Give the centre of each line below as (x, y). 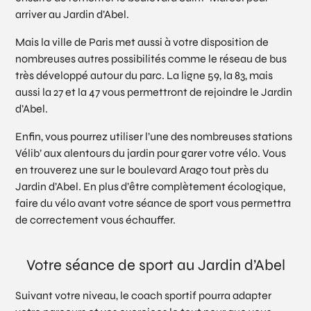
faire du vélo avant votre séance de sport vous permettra (153, 203)
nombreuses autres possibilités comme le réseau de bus (151, 58)
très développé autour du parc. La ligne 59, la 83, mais (144, 75)
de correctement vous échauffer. (96, 219)
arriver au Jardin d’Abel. (73, 14)
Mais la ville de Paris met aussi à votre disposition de (142, 42)
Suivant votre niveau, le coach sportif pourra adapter (144, 295)
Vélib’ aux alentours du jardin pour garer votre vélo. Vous (151, 153)
